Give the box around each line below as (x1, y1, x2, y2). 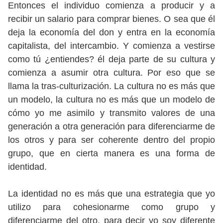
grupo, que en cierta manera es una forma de (8, 148, 215, 158)
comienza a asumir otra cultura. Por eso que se (8, 68, 215, 78)
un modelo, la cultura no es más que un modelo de (8, 95, 215, 105)
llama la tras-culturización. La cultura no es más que (8, 81, 215, 91)
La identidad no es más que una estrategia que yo (8, 189, 215, 199)
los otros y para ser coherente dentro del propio (8, 135, 215, 145)
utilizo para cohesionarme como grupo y (8, 202, 215, 212)
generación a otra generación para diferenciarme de (8, 121, 215, 131)
